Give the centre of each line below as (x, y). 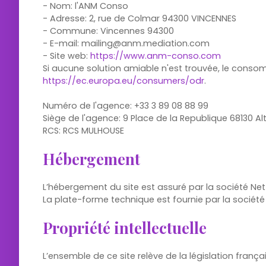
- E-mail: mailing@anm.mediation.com (126, 43)
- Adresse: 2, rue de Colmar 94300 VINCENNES (140, 18)
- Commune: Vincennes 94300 (108, 31)
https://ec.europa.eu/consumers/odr (123, 81)
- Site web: (66, 56)
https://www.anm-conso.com (156, 56)
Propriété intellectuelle (125, 227)
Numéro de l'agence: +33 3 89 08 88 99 (126, 106)
